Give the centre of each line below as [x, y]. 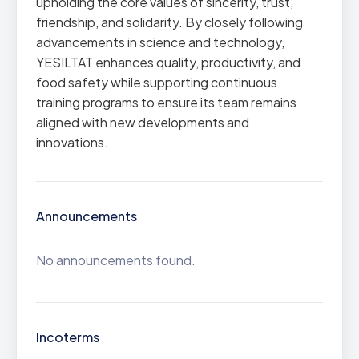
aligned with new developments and [143, 122]
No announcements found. [116, 260]
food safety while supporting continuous [157, 82]
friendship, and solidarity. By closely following [169, 22]
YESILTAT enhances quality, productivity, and [168, 62]
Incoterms [68, 337]
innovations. [72, 142]
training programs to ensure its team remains [166, 102]
